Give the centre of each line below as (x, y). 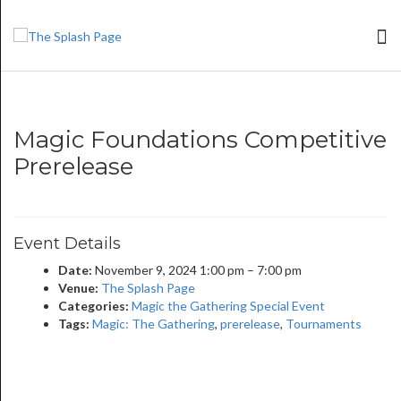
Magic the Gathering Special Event (228, 306)
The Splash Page (148, 288)
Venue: (78, 288)
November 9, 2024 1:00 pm (170, 270)
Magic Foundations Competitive (200, 140)
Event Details (67, 243)
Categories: (94, 306)
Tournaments (324, 324)
